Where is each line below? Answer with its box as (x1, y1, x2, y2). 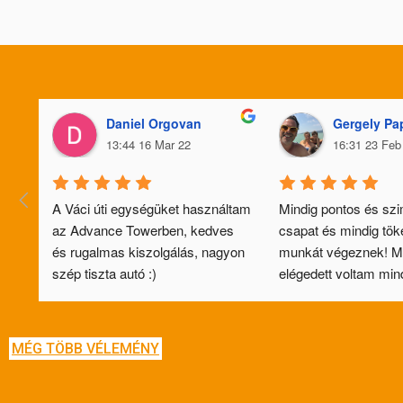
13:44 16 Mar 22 (106, 135, 191, 153)
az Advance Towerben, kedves (52, 219, 234, 239)
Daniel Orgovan (106, 113, 201, 132)
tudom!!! (278, 306, 327, 326)
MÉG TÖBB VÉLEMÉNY (12, 339, 159, 357)
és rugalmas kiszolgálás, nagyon (52, 241, 245, 261)
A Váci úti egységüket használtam (52, 198, 251, 218)
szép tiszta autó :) (52, 263, 157, 282)
